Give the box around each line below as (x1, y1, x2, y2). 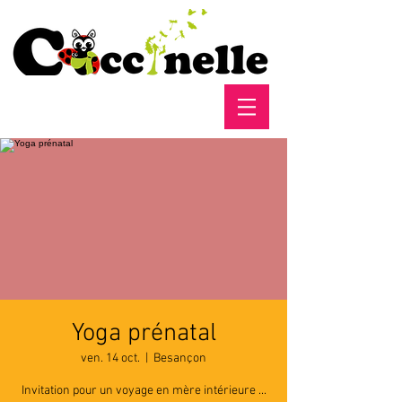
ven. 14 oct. (81, 351, 140, 366)
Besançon (153, 351, 206, 366)
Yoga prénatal (71, 319, 216, 349)
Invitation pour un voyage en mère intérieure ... (21, 383, 267, 398)
